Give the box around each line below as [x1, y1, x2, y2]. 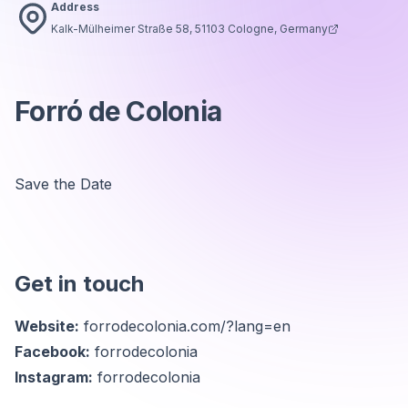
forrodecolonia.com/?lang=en [84, 317, 291, 335]
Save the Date [15, 175, 112, 193]
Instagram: [15, 368, 93, 386]
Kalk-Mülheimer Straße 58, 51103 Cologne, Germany [51, 22, 328, 36]
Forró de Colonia [15, 95, 221, 127]
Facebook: [15, 342, 90, 361]
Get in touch [15, 270, 144, 297]
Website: [15, 317, 79, 335]
